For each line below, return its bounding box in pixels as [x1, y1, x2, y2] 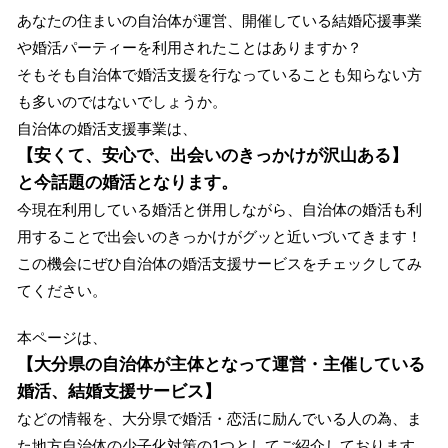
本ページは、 [16, 329, 107, 347]
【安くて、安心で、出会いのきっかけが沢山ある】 [16, 146, 425, 165]
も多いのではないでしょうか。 [16, 93, 227, 111]
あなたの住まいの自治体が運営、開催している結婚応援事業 [16, 12, 422, 30]
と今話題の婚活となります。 [16, 173, 238, 192]
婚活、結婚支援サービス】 [16, 382, 221, 401]
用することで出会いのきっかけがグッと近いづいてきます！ [16, 228, 422, 246]
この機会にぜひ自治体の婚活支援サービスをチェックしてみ [16, 255, 422, 273]
